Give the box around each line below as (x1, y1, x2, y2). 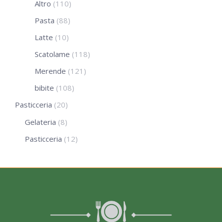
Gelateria (25, 116, 56, 127)
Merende (35, 65, 66, 76)
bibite (35, 82, 54, 93)
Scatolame (35, 49, 70, 59)
